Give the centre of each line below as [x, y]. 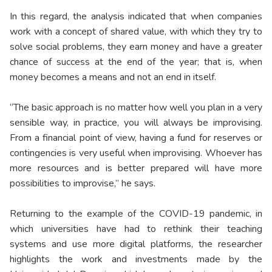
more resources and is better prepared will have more [136, 168]
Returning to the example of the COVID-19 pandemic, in [136, 214]
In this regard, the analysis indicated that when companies [136, 17]
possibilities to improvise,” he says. [83, 184]
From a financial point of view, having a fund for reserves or [136, 138]
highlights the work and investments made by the [136, 260]
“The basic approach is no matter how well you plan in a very [136, 108]
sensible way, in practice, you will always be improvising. [136, 123]
